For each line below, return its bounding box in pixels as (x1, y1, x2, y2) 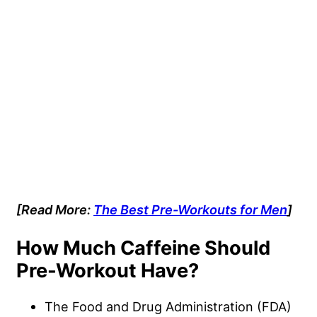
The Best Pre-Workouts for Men (93, 201, 287, 217)
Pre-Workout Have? (16, 258, 199, 282)
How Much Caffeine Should (16, 236, 270, 260)
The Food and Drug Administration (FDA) (45, 298, 292, 314)
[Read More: (16, 201, 93, 217)
